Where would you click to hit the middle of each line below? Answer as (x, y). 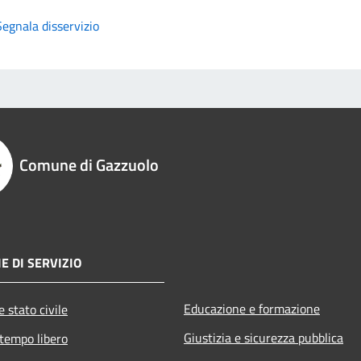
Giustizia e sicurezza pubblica (263, 337)
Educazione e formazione (252, 308)
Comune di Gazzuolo (89, 164)
